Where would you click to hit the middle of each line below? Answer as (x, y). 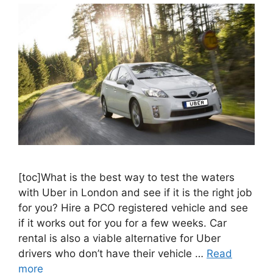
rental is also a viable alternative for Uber (119, 238)
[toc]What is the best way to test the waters (126, 177)
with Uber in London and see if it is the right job (135, 192)
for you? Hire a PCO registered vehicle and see (133, 207)
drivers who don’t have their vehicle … (112, 253)
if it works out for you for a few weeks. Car (122, 223)
